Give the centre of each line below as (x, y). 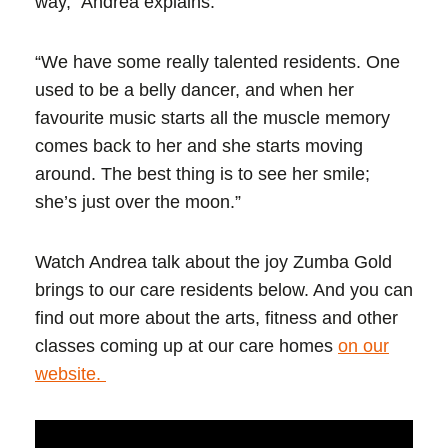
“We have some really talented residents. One (217, 62)
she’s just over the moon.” (138, 202)
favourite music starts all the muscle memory (212, 118)
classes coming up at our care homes (186, 346)
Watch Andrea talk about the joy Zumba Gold (213, 262)
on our (363, 346)
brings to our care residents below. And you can (224, 290)
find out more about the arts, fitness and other (216, 318)
